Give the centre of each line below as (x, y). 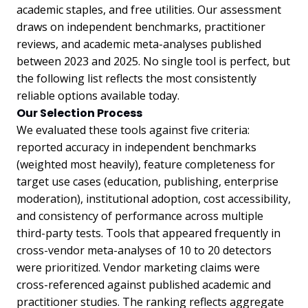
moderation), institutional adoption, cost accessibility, (154, 198)
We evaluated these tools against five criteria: (133, 130)
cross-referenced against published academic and (144, 284)
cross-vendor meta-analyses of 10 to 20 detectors (144, 250)
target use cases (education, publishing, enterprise (147, 181)
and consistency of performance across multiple (140, 216)
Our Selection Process (79, 113)
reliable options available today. (98, 95)
